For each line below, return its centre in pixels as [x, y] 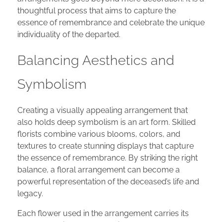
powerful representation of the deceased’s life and [108, 181]
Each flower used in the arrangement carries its [103, 213]
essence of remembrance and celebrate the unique [111, 23]
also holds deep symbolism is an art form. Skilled [107, 122]
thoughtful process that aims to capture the [97, 11]
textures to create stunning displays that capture [106, 146]
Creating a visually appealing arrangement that [103, 110]
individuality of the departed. [69, 35]
